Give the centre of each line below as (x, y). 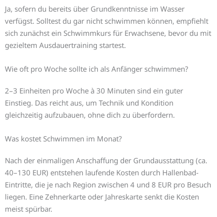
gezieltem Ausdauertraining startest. (65, 45)
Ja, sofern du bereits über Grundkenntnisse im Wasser (95, 8)
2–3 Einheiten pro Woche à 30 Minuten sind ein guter (94, 90)
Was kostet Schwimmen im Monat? (63, 138)
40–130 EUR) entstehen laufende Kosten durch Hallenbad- (102, 172)
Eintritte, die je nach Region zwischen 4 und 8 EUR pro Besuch (108, 184)
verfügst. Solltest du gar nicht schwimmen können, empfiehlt (107, 21)
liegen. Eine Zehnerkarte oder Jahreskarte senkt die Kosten (102, 196)
